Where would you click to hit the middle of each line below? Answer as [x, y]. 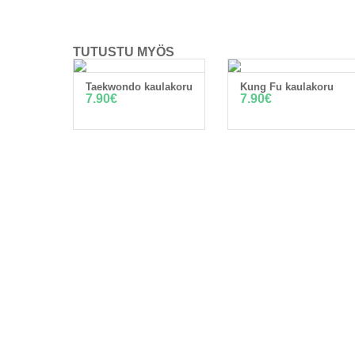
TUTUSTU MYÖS [124, 52]
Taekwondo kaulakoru [139, 87]
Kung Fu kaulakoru [287, 87]
